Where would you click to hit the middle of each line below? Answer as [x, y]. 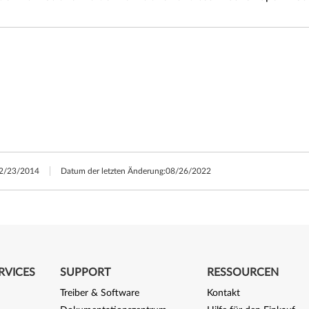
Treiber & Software [99, 293]
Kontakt [224, 293]
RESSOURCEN [243, 272]
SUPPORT [85, 272]
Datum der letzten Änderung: [113, 171]
